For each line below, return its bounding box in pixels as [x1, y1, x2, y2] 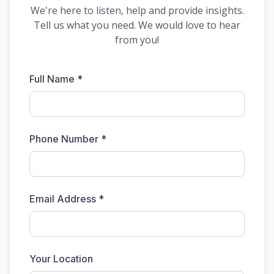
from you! [115, 33, 159, 46]
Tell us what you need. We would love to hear [34, 18, 240, 32]
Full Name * [29, 73, 83, 85]
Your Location [29, 253, 93, 265]
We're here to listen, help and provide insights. [30, 4, 244, 17]
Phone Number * [29, 133, 106, 145]
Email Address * [29, 193, 104, 205]
